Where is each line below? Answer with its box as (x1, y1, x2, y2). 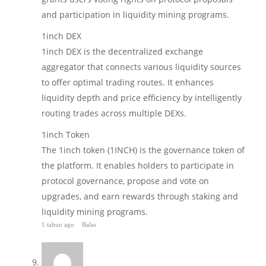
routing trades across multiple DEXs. (42, 107, 186, 119)
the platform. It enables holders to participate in (42, 159, 234, 171)
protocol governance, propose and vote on (42, 175, 209, 186)
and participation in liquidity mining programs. (42, 8, 229, 20)
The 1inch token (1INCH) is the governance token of (42, 144, 245, 156)
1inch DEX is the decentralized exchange (42, 45, 203, 57)
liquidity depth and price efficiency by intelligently (42, 91, 242, 103)
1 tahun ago (42, 220, 76, 228)
